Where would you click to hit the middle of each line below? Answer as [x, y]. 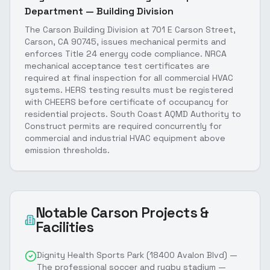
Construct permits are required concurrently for [123, 126]
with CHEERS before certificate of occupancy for [127, 102]
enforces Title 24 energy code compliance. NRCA [126, 53]
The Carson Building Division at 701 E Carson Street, [130, 29]
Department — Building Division [99, 11]
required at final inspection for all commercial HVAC [129, 77]
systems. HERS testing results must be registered [129, 89]
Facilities [64, 227]
